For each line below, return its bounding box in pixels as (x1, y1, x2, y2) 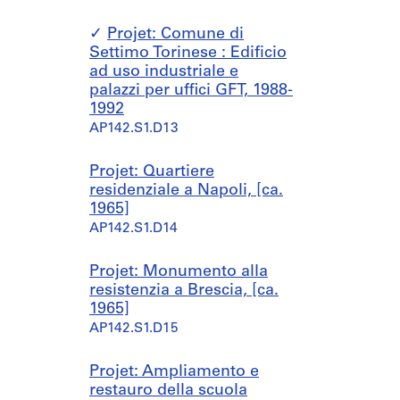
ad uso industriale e (89, 63, 238, 80)
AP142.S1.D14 (89, 222, 178, 236)
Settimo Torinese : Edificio (89, 45, 287, 62)
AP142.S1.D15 (89, 322, 179, 336)
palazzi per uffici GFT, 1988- (89, 82, 293, 99)
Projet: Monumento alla (89, 263, 268, 280)
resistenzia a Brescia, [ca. (89, 282, 279, 299)
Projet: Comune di (107, 26, 244, 43)
